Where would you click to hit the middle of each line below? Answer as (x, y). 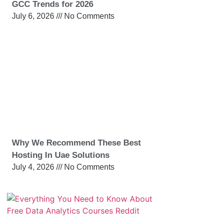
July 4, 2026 (34, 167)
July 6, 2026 (34, 16)
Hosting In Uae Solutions (61, 155)
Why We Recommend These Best (76, 143)
